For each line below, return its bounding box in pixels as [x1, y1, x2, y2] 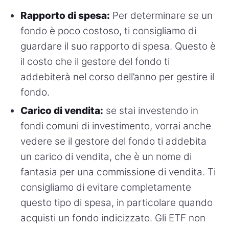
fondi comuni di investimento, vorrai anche [20, 120, 211, 132]
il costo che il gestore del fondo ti [20, 55, 170, 67]
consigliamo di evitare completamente [20, 181, 191, 193]
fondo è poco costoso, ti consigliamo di [20, 25, 196, 37]
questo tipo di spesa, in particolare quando [20, 196, 213, 209]
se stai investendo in [103, 104, 198, 117]
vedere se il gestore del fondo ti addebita [20, 135, 207, 147]
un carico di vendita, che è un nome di [20, 150, 192, 163]
